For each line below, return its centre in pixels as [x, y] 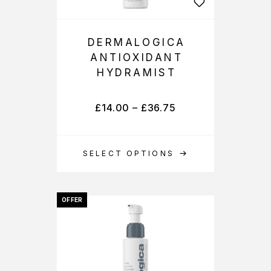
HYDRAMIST [137, 73]
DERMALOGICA [136, 42]
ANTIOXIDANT [137, 57]
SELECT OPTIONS [129, 153]
